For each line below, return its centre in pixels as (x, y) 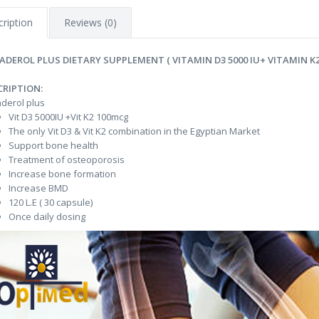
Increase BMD (38, 188)
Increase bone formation (62, 174)
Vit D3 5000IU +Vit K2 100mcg (68, 117)
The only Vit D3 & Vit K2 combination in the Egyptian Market (134, 131)
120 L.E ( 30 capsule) (51, 202)
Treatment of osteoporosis (67, 159)
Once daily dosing (47, 216)
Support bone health (53, 145)
